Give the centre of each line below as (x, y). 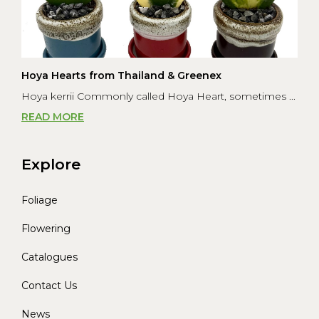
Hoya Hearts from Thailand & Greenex (121, 76)
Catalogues (49, 257)
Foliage (40, 200)
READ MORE (53, 117)
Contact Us (49, 286)
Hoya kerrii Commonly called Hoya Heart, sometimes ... (158, 96)
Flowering (46, 229)
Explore (51, 164)
